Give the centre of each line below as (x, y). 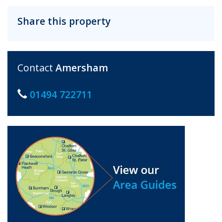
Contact (36, 67)
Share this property (64, 21)
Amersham (82, 67)
